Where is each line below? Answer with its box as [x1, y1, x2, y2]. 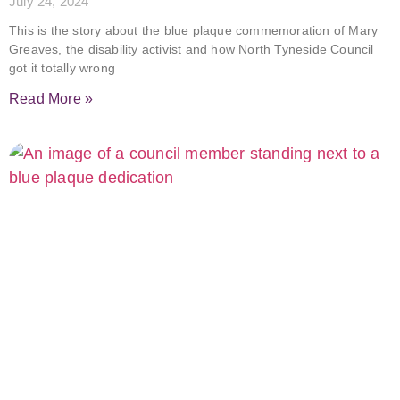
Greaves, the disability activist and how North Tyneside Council [9, 42, 374, 56]
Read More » [9, 91, 94, 106]
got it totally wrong [9, 61, 115, 75]
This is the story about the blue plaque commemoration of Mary [9, 23, 379, 37]
